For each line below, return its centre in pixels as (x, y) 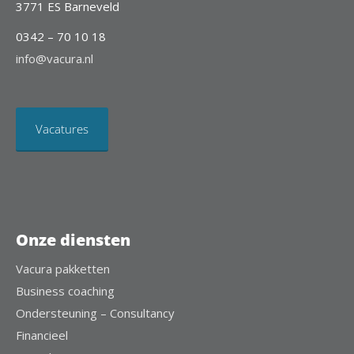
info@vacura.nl (55, 59)
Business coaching (65, 291)
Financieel (42, 335)
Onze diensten (73, 240)
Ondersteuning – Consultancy (95, 313)
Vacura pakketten (63, 269)
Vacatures (62, 129)
